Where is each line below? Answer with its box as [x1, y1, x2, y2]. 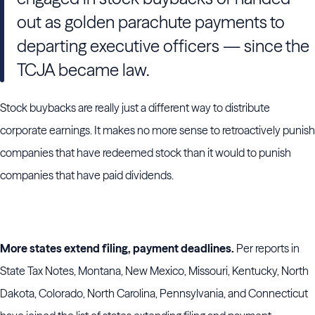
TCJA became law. [17, 60, 150, 80]
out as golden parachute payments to [17, 12, 285, 32]
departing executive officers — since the [17, 36, 309, 56]
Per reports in [236, 241, 300, 255]
